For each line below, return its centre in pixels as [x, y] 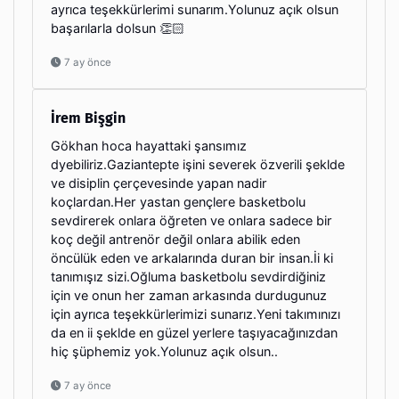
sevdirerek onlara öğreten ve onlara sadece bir [191, 220]
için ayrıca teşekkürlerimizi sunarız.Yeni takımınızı [195, 313]
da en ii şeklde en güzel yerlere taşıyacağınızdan [194, 332]
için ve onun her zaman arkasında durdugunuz [189, 295]
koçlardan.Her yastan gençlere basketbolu [178, 201]
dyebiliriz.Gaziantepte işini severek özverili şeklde [198, 164]
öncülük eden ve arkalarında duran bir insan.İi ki [192, 257]
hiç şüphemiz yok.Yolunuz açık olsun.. [164, 351]
